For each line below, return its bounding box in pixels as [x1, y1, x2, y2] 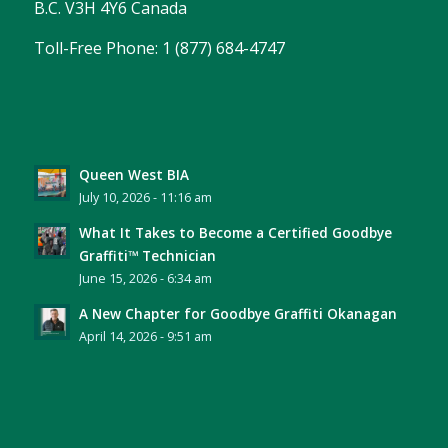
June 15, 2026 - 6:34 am [78, 270, 212, 288]
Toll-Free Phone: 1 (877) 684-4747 [33, 36, 285, 59]
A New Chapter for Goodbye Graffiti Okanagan [78, 304, 397, 324]
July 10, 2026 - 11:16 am [78, 189, 212, 207]
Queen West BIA [78, 165, 189, 185]
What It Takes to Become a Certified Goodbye [78, 223, 392, 243]
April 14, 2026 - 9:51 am [78, 328, 212, 346]
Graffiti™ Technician [78, 246, 216, 266]
